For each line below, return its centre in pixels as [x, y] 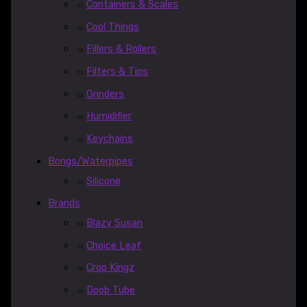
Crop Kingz [111, 268]
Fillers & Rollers [122, 49]
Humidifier [109, 116]
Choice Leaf [114, 245]
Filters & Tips [118, 71]
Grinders [106, 94]
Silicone [104, 181]
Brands [64, 203]
